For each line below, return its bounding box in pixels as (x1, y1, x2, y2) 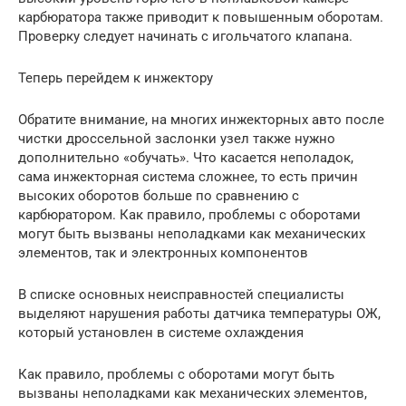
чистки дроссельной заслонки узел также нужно (18, 130, 335, 148)
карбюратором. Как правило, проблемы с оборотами (18, 207, 361, 224)
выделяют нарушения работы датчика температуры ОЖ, (18, 305, 381, 323)
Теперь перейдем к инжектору (18, 70, 213, 87)
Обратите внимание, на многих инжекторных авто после (18, 111, 384, 129)
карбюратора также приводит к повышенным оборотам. (18, 9, 383, 26)
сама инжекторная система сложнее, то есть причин (18, 169, 358, 186)
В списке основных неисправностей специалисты (18, 286, 344, 304)
